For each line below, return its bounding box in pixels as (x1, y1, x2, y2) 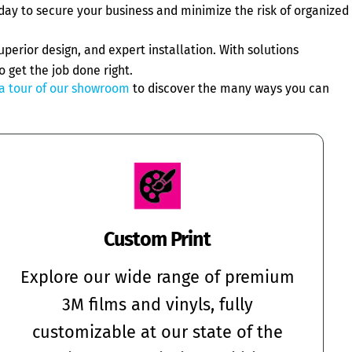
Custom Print (104, 227, 211, 252)
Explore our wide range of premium (20, 267, 295, 288)
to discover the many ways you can (130, 81, 329, 97)
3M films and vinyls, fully (61, 295, 253, 316)
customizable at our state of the (31, 322, 283, 343)
